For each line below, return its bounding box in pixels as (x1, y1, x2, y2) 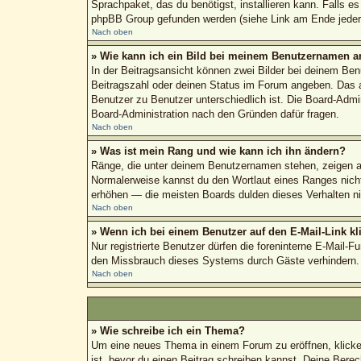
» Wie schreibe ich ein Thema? (90, 324, 245, 337)
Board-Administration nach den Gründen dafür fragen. (90, 107, 339, 120)
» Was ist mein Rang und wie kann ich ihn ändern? (90, 144, 346, 157)
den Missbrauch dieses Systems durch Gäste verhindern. (90, 254, 359, 267)
